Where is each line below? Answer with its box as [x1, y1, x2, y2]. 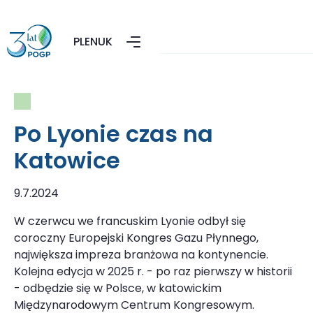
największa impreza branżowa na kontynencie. [14, 247, 268, 263]
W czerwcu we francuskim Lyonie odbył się [14, 213, 246, 229]
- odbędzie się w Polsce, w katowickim [14, 280, 221, 296]
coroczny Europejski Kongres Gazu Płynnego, [14, 230, 259, 246]
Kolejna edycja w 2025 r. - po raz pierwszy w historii [14, 263, 292, 279]
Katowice [14, 145, 120, 176]
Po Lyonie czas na [14, 118, 213, 150]
